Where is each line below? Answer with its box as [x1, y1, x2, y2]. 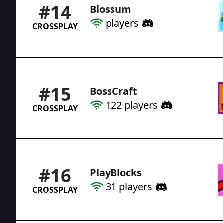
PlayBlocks [90, 165, 142, 179]
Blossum [90, 2, 131, 16]
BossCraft [90, 84, 137, 98]
